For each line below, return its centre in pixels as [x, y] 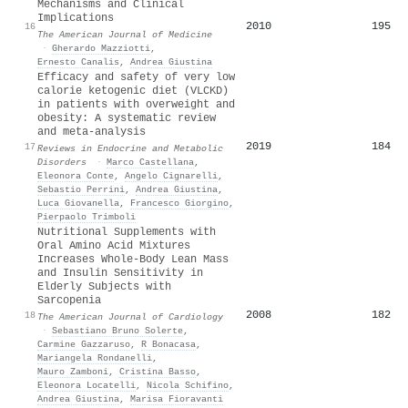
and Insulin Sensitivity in [120, 273]
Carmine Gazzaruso [84, 344]
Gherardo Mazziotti [101, 48]
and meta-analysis [92, 132]
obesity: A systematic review [127, 118]
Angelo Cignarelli [171, 175]
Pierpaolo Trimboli [87, 216]
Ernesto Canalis [78, 61]
